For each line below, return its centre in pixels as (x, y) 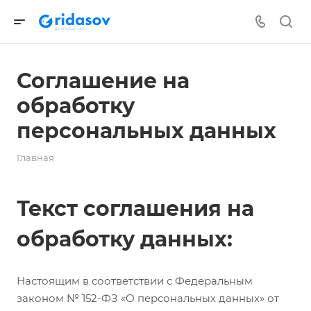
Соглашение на (103, 81)
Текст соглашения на (135, 209)
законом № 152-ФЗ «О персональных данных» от (148, 298)
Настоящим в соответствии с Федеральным (135, 281)
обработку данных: (127, 239)
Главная (35, 158)
